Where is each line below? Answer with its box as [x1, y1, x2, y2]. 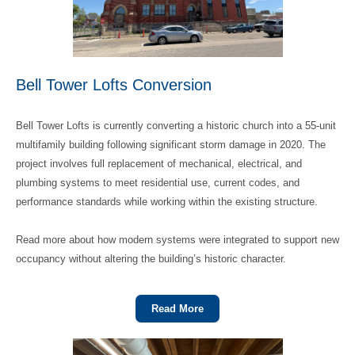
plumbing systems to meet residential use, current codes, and [16, 177, 300, 189]
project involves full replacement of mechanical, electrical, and [16, 158, 302, 170]
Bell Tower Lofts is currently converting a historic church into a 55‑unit [16, 120, 336, 132]
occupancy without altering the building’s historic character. [16, 253, 286, 265]
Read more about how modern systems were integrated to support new [16, 234, 339, 246]
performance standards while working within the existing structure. [16, 196, 318, 208]
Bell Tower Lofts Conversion [16, 76, 212, 94]
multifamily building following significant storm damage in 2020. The [16, 139, 326, 151]
